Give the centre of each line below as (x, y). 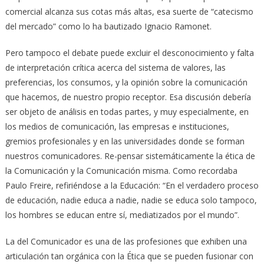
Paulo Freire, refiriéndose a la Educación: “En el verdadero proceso (132, 186)
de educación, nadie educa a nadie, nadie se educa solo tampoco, (131, 200)
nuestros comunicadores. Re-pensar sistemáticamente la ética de (130, 156)
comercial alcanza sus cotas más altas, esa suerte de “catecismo (129, 12)
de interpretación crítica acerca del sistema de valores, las (115, 68)
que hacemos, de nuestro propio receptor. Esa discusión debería (128, 97)
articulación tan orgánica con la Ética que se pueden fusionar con (129, 256)
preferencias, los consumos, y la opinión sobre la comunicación (126, 82)
